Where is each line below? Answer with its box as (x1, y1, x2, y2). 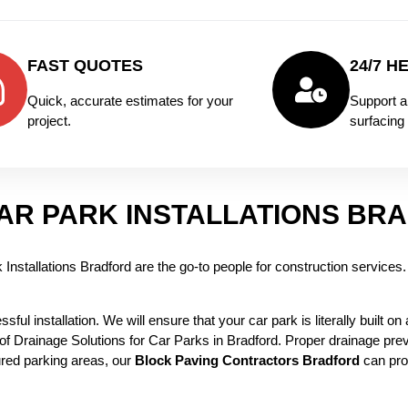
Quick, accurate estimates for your (27, 92, 234, 108)
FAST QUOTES (27, 56, 144, 75)
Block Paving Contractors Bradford (135, 352, 360, 368)
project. (27, 112, 72, 128)
